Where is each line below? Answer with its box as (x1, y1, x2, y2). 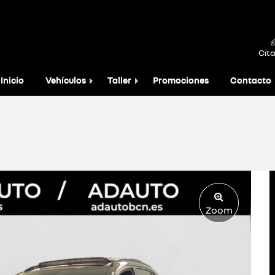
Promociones (153, 75, 209, 85)
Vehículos (45, 75, 86, 85)
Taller (107, 75, 131, 85)
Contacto (230, 75, 271, 85)
